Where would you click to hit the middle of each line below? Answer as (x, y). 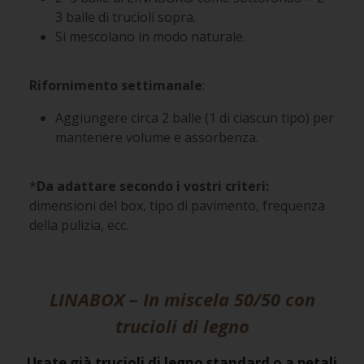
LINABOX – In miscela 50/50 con (182, 299)
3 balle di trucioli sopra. (126, 17)
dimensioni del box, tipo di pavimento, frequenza (178, 206)
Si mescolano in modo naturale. (151, 37)
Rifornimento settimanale (116, 86)
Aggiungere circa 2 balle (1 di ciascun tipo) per (195, 118)
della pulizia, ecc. (79, 225)
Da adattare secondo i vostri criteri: (153, 186)
